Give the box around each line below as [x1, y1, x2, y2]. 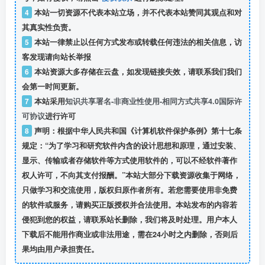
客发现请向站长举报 [21, 51, 91, 63]
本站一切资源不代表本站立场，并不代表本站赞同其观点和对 [31, 7, 242, 18]
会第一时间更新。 [21, 81, 83, 92]
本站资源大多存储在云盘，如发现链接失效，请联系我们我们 [31, 66, 242, 77]
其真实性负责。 [21, 22, 76, 33]
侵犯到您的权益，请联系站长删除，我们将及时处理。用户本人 [21, 214, 237, 225]
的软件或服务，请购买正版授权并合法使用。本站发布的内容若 [21, 199, 237, 211]
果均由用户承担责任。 [21, 244, 99, 255]
